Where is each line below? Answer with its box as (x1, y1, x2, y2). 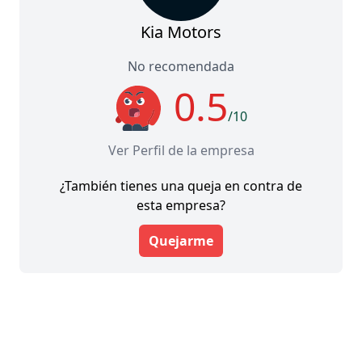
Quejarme (149, 231, 213, 250)
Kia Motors (141, 20, 221, 43)
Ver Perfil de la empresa (107, 141, 255, 159)
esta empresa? (137, 196, 225, 214)
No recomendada (128, 57, 234, 75)
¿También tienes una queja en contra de (60, 176, 302, 195)
